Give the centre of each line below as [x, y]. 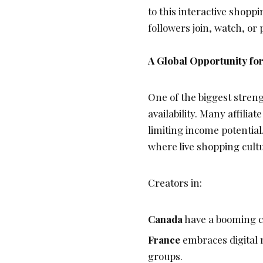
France [164, 240]
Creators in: [175, 183]
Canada [165, 219]
